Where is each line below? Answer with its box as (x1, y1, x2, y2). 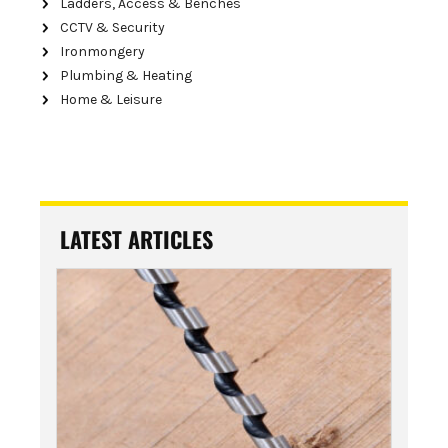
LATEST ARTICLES (60, 222, 213, 255)
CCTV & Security (60, 18, 165, 36)
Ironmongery (60, 42, 145, 60)
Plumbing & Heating (60, 66, 192, 84)
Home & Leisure (60, 90, 162, 108)
